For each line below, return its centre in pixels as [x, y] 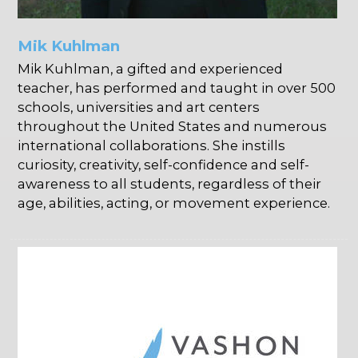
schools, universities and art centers [139, 107]
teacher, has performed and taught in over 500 [177, 88]
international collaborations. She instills [152, 146]
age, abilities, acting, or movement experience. [174, 203]
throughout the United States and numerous [173, 127]
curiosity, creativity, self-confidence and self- [164, 165]
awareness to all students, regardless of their [170, 184]
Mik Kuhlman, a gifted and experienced [151, 69]
